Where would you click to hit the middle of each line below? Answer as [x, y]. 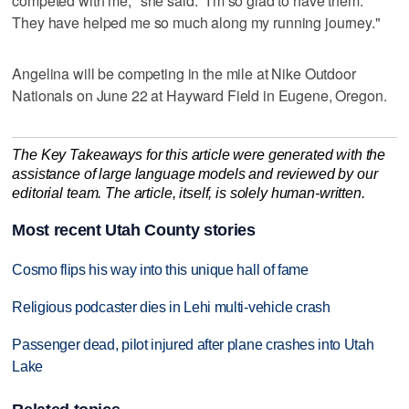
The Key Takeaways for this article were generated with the [199, 154]
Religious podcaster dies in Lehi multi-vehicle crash [171, 308]
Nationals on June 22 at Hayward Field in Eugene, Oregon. [199, 95]
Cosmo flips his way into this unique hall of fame [160, 270]
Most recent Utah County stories [134, 231]
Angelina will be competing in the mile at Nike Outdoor [184, 73]
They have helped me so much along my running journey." [196, 22]
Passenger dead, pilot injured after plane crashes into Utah [193, 344]
